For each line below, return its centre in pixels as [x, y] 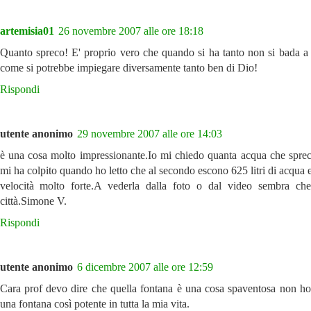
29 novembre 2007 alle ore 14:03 [149, 134]
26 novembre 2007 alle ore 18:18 [131, 31]
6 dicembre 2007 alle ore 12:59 [145, 267]
